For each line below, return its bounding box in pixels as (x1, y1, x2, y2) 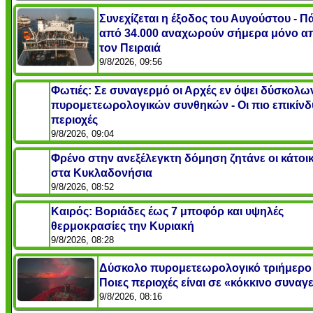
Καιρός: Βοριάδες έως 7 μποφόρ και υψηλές (51, 205, 284, 217)
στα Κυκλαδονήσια (51, 166, 152, 179)
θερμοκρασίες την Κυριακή (51, 219, 194, 232)
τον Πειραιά (99, 41, 161, 54)
